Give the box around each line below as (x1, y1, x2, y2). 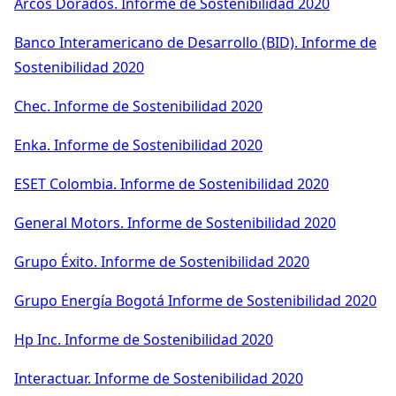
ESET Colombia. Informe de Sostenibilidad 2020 (14, 173, 329, 194)
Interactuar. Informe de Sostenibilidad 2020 (14, 368, 303, 388)
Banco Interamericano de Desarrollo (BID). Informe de (14, 32, 377, 52)
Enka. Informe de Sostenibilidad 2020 (14, 134, 263, 155)
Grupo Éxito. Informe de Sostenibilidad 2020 (14, 251, 309, 271)
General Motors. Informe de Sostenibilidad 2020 (14, 212, 336, 232)
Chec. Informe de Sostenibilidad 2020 (14, 95, 263, 116)
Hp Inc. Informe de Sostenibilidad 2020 (14, 329, 273, 349)
